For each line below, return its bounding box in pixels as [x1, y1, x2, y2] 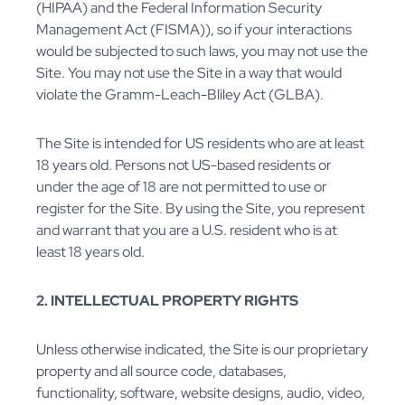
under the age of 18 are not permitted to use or [36, 177, 327, 197]
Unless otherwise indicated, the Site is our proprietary [36, 340, 368, 360]
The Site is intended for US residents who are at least [36, 134, 364, 154]
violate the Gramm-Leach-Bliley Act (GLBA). [36, 85, 324, 105]
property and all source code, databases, [36, 362, 287, 381]
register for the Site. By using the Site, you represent [36, 199, 365, 219]
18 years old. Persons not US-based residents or [36, 155, 332, 175]
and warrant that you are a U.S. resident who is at [36, 221, 337, 240]
